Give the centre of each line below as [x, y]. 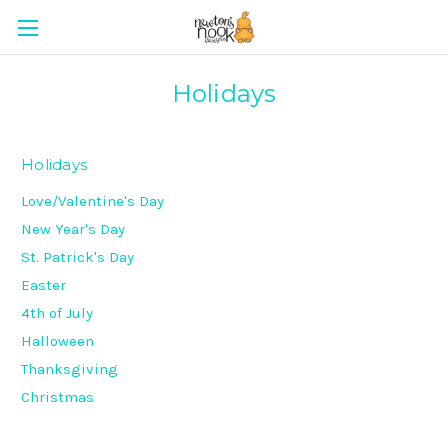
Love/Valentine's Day [92, 200]
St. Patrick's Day [77, 256]
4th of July [57, 312]
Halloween [57, 340]
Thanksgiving [69, 368]
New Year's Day [73, 228]
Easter [43, 284]
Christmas [57, 396]
